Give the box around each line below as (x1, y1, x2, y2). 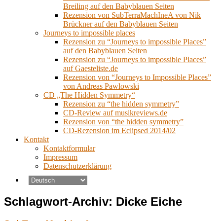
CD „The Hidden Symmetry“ (43, 91, 135, 100)
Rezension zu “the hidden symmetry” (63, 100, 179, 109)
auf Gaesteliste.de (63, 64, 118, 73)
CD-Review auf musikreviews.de (63, 109, 167, 117)
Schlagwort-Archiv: (4, 195, 116, 209)
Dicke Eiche (116, 195, 182, 209)
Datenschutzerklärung (43, 162, 111, 171)
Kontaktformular (43, 144, 95, 153)
